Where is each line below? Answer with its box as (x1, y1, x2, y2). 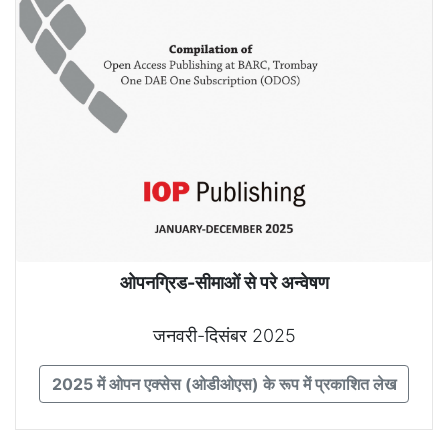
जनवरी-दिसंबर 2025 (152, 325, 296, 347)
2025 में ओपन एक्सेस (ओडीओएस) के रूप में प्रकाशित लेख (52, 374, 396, 395)
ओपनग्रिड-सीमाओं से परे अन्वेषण (119, 272, 329, 294)
